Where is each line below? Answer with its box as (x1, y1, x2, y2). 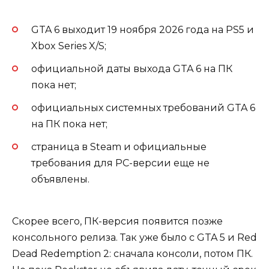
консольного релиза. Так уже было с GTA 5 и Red (12, 232, 257, 244)
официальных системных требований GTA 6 (31, 101, 255, 113)
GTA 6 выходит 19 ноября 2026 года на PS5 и (31, 23, 254, 35)
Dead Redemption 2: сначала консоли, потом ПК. (12, 248, 253, 260)
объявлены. (31, 174, 89, 186)
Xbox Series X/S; (31, 40, 106, 52)
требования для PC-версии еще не (31, 157, 210, 169)
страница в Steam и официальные (31, 141, 207, 153)
